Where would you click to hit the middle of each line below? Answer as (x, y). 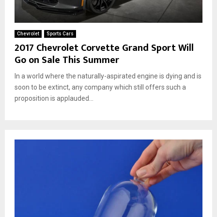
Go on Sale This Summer (67, 60)
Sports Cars (60, 33)
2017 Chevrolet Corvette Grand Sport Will (104, 48)
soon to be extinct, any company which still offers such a (100, 87)
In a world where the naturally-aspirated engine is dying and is (108, 76)
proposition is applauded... (54, 98)
